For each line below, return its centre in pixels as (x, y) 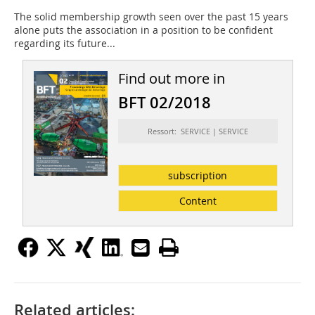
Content (198, 201)
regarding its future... (65, 44)
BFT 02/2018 (164, 103)
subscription (198, 176)
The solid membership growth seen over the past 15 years (151, 17)
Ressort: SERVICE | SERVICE (198, 131)
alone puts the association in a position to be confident (143, 30)
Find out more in (171, 79)
